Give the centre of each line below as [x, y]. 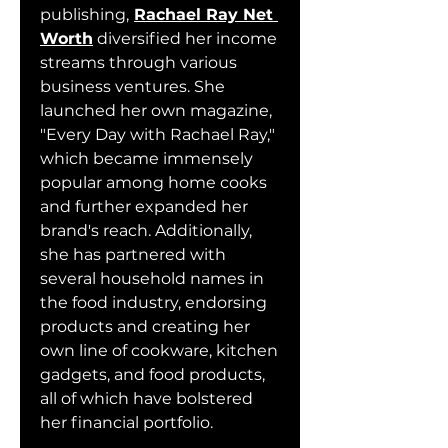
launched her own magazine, [156, 110]
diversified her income [185, 38]
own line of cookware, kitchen [159, 350]
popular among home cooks [153, 182]
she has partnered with [133, 254]
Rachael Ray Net [203, 14]
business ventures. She [132, 86]
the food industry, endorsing [153, 302]
